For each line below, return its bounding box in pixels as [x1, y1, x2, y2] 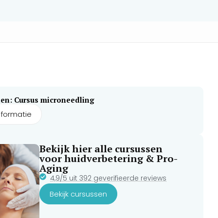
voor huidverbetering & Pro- [39, 151, 178, 165]
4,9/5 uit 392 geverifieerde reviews [50, 173, 167, 183]
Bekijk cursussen [49, 188, 107, 199]
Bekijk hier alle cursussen [39, 142, 163, 155]
